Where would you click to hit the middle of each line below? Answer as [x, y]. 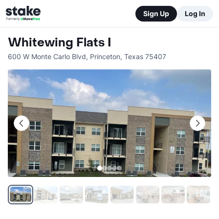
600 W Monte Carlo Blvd [47, 56]
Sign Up [156, 13]
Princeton [105, 56]
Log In [195, 13]
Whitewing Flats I [59, 43]
